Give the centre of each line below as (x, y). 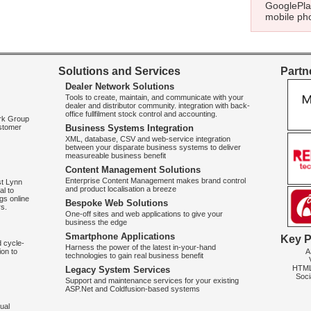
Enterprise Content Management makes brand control (155, 180)
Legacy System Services (118, 270)
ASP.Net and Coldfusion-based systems (133, 289)
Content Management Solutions (133, 170)
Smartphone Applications (120, 236)
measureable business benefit (116, 155)
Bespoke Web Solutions (117, 203)
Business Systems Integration (129, 128)
